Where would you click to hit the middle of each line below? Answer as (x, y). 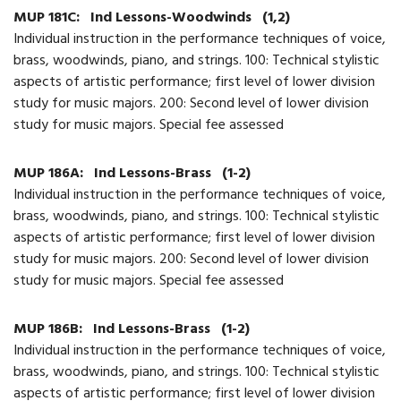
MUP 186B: (50, 330)
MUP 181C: (48, 18)
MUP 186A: (50, 174)
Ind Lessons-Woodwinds (173, 18)
